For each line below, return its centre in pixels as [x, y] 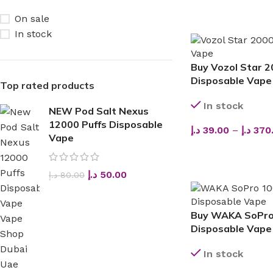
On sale [32, 19]
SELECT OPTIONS [233, 149]
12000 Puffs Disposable [106, 124]
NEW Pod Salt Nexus [99, 111]
